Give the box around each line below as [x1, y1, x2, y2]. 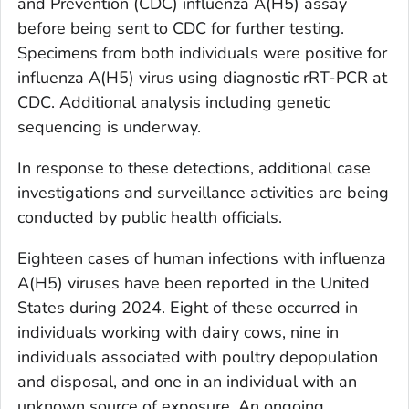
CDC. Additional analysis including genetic [17, 90, 330, 113]
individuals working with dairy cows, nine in [17, 320, 339, 343]
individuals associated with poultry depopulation [17, 345, 378, 368]
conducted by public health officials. [17, 205, 282, 228]
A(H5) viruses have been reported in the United [17, 271, 370, 294]
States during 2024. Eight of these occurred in [17, 296, 358, 319]
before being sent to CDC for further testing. [17, 16, 344, 39]
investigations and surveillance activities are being [17, 181, 389, 204]
